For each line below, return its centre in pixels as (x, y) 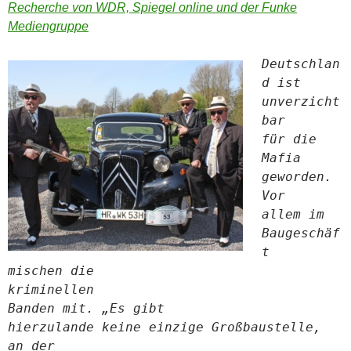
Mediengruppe (48, 27)
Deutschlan (301, 64)
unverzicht (301, 102)
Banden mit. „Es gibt (86, 309)
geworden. (297, 177)
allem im (293, 215)
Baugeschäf (301, 233)
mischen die (51, 271)
